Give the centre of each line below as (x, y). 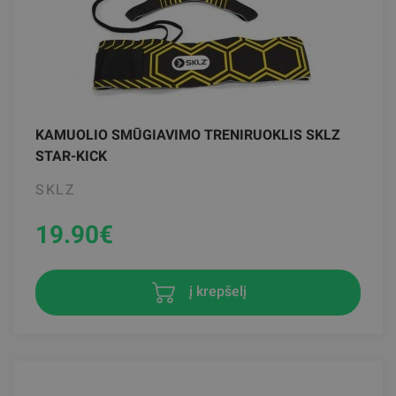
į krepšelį (216, 291)
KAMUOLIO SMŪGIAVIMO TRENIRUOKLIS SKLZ (188, 134)
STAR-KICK (71, 156)
